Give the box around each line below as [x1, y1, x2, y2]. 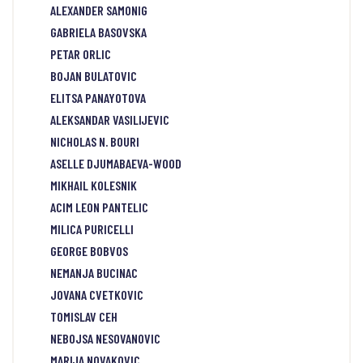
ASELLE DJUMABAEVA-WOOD [50, 156, 181, 172]
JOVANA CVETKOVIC [50, 287, 143, 303]
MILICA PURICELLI [50, 221, 134, 237]
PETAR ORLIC [50, 46, 111, 62]
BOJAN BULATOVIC [50, 68, 137, 84]
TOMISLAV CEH [50, 309, 117, 325]
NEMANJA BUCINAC [50, 265, 138, 281]
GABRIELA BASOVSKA [50, 24, 147, 41]
